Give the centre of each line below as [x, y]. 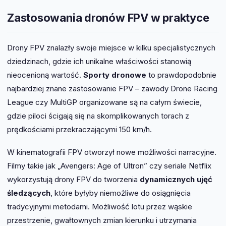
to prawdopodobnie [181, 75]
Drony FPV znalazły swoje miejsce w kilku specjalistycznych [111, 47]
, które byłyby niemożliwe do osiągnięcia [121, 193]
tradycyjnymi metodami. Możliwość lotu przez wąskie [100, 206]
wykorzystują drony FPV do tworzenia [73, 179]
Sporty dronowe [115, 75]
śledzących [29, 193]
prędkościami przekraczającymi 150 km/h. [79, 129]
